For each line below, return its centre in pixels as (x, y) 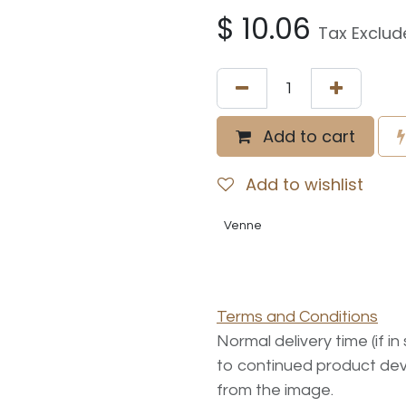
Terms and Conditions (297, 317)
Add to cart (307, 136)
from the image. (275, 391)
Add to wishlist (304, 184)
